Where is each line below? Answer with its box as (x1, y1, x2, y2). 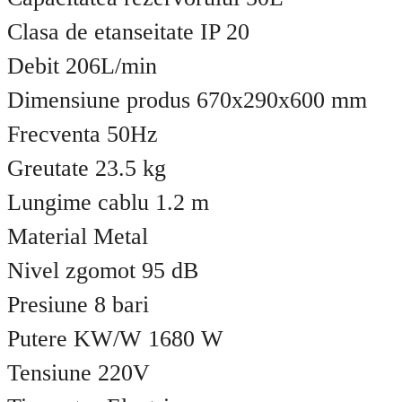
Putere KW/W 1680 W (7, 326, 223, 353)
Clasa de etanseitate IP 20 (7, 19, 249, 46)
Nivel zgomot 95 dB (7, 258, 198, 284)
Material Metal (7, 223, 148, 250)
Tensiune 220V (7, 360, 150, 387)
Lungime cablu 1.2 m (7, 189, 209, 216)
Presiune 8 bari (7, 292, 149, 319)
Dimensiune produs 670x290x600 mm (7, 87, 367, 114)
